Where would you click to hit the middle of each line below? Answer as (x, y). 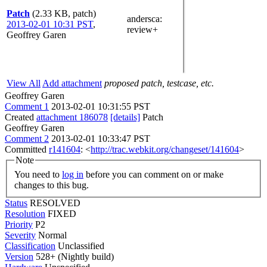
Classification (30, 246)
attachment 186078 (72, 117)
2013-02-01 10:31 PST (50, 24)
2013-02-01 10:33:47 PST (101, 139)
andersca (143, 19)
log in (73, 174)
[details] (125, 117)
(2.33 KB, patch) (64, 13)
